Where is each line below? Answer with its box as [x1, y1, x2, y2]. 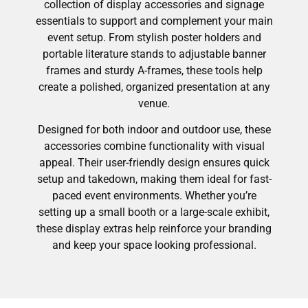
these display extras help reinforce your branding [36, 222, 272, 236]
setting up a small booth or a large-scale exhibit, [38, 206, 269, 219]
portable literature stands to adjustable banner [42, 47, 266, 60]
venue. [138, 96, 170, 110]
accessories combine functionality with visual [43, 140, 265, 153]
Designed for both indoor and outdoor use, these [37, 123, 271, 137]
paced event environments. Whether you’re [52, 189, 256, 203]
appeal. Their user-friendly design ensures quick [38, 156, 269, 170]
